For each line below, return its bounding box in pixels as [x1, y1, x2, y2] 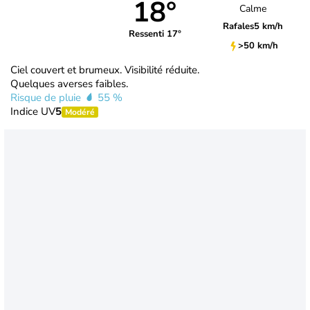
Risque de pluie [10, 90, 84, 104]
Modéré [65, 106, 95, 118]
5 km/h [254, 20, 284, 33]
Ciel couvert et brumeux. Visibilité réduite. [10, 62, 199, 77]
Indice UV [10, 104, 55, 118]
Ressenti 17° [128, 28, 181, 41]
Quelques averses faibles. [10, 76, 128, 91]
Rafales [223, 20, 255, 33]
